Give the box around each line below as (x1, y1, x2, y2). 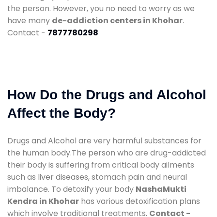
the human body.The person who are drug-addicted (7, 147, 206, 158)
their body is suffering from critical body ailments (7, 159, 194, 170)
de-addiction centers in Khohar (52, 15, 183, 26)
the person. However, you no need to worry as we (7, 2, 195, 14)
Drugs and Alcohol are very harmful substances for (7, 135, 201, 146)
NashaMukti (136, 183, 186, 195)
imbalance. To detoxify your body (7, 183, 136, 195)
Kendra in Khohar (7, 195, 79, 207)
